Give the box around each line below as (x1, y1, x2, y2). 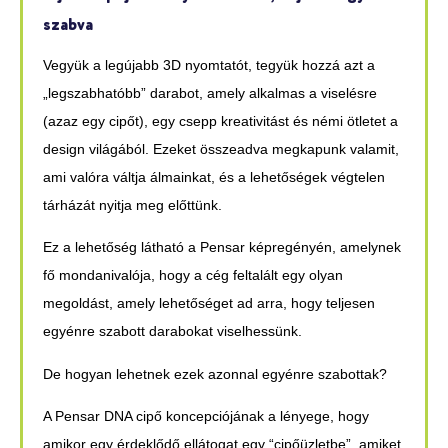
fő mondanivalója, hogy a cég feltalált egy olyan (43, 267, 343, 284)
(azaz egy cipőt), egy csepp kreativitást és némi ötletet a (43, 112, 398, 129)
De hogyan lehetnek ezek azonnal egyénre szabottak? (43, 365, 387, 382)
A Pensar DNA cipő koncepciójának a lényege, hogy (43, 408, 369, 425)
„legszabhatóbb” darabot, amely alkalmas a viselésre (43, 84, 377, 101)
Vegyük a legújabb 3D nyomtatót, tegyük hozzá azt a (43, 56, 375, 73)
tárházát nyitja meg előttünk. (43, 196, 222, 213)
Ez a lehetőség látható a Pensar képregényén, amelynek (43, 239, 401, 256)
